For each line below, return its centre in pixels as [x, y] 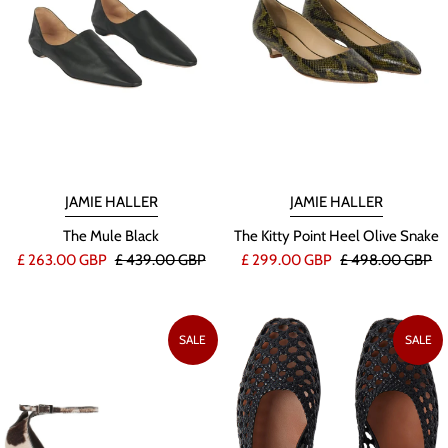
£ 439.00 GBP [160, 259]
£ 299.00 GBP [288, 259]
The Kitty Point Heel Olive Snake [337, 235]
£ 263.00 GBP [63, 259]
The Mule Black [111, 235]
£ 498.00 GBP [386, 259]
